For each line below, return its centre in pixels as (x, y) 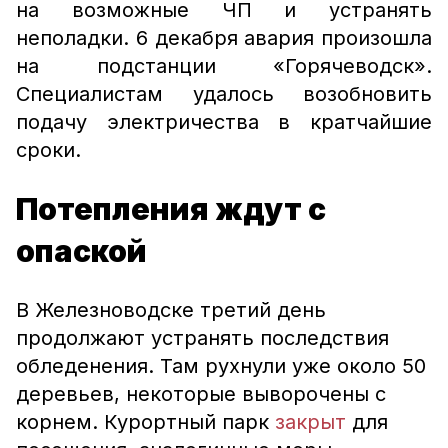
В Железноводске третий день (171, 310)
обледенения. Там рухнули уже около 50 (221, 366)
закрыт (310, 422)
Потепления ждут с (171, 209)
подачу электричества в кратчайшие (224, 122)
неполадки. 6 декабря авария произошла (224, 38)
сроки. (48, 150)
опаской (81, 251)
